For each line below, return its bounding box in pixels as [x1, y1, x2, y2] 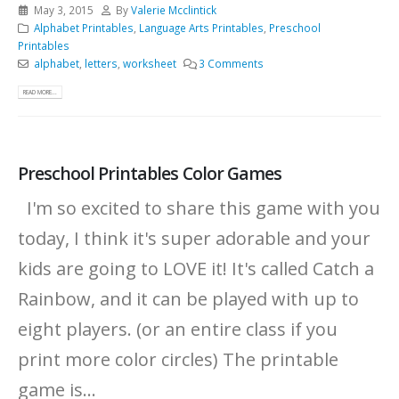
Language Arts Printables [138, 20, 264, 36]
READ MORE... [23, 87, 58, 96]
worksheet [122, 56, 176, 71]
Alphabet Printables [33, 20, 134, 36]
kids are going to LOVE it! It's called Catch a [18, 256, 374, 281]
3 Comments [199, 56, 265, 71]
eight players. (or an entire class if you [18, 317, 338, 342]
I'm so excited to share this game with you [18, 196, 380, 221]
